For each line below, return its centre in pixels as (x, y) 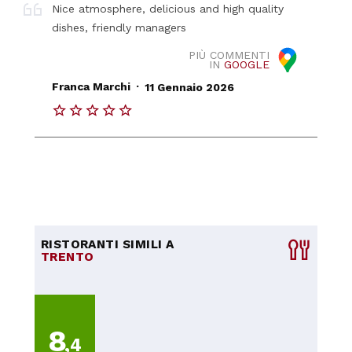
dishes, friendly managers (119, 27)
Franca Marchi (92, 87)
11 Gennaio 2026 (189, 87)
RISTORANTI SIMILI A (107, 244)
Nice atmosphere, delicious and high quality (168, 8)
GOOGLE (246, 64)
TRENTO (67, 257)
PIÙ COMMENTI (229, 55)
